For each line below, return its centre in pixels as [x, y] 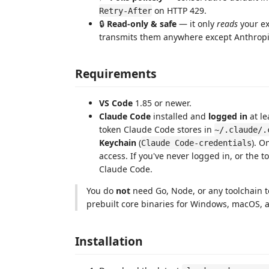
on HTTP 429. [179, 10]
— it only [197, 23]
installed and [180, 116]
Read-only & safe [142, 23]
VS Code [116, 103]
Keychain [118, 143]
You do [101, 191]
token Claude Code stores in [157, 129]
